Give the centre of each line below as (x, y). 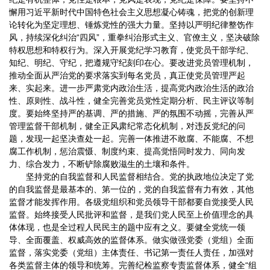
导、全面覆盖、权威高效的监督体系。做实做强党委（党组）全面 (131, 240)
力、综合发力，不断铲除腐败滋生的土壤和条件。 (102, 164)
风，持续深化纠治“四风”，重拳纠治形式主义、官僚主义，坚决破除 (134, 38)
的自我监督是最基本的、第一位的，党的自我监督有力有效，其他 (131, 190)
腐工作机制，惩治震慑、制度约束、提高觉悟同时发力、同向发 (127, 152)
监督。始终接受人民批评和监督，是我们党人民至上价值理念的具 (131, 215)
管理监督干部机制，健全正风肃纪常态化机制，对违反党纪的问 (127, 126)
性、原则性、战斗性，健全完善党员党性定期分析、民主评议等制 (131, 101)
